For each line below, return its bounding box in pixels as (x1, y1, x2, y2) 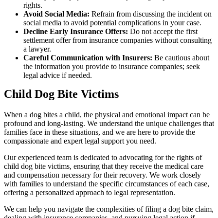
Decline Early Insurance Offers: (23, 27, 130, 36)
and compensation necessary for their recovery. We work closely (4, 171, 201, 180)
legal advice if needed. (23, 71, 92, 80)
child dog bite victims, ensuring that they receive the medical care (4, 162, 203, 171)
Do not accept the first (130, 27, 198, 36)
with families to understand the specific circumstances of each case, (4, 180, 209, 188)
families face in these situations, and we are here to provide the (4, 128, 195, 137)
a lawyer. (23, 45, 51, 54)
